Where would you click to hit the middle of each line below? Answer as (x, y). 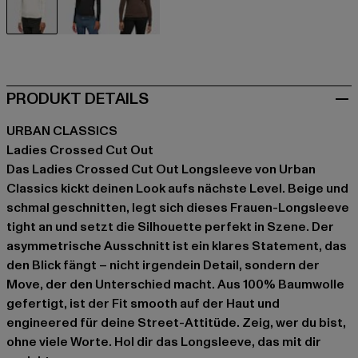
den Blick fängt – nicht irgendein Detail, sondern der (163, 266)
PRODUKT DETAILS (78, 99)
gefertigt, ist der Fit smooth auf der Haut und (143, 304)
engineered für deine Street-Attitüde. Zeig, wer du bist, (176, 323)
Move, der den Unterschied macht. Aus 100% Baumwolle (175, 285)
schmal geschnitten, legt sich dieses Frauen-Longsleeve (178, 208)
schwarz (108, 44)
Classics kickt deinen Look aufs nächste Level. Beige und (177, 189)
